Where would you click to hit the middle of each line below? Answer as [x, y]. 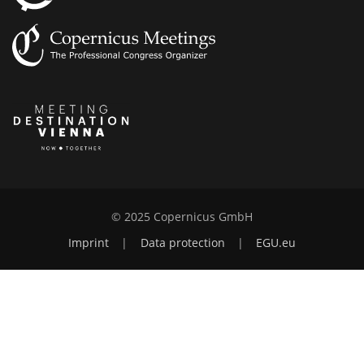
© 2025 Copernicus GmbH [182, 217]
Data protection [182, 243]
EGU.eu [276, 243]
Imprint [89, 243]
